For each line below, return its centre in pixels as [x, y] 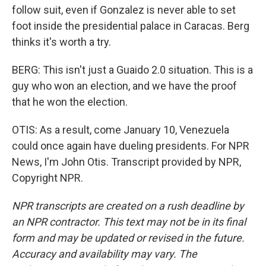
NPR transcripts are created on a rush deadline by [128, 206]
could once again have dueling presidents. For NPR [131, 146]
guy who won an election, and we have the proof [124, 86]
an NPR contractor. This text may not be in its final [129, 222]
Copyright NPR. [47, 178]
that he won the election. [70, 102]
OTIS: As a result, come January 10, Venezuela [121, 130]
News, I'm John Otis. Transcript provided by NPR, [126, 162]
